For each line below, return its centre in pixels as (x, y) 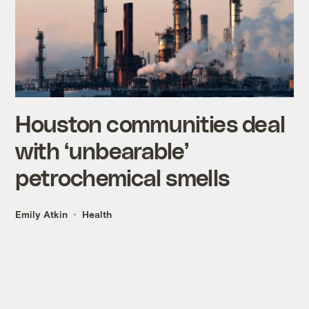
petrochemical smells (122, 177)
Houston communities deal (150, 123)
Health (97, 215)
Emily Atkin (42, 215)
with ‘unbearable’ (102, 150)
